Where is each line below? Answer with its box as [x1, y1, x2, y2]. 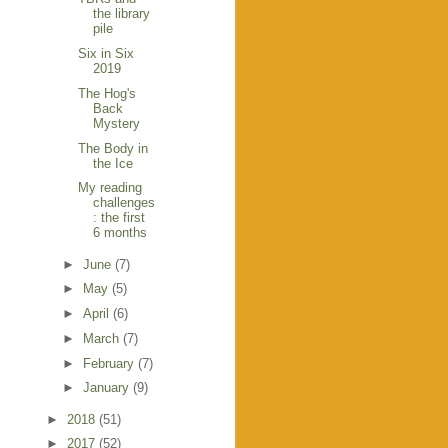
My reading [78, 180, 143, 196]
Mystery [93, 115, 141, 131]
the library [93, 6, 151, 22]
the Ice [93, 155, 134, 171]
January [82, 380, 133, 396]
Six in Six [78, 46, 135, 62]
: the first [93, 210, 146, 226]
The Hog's [78, 85, 137, 101]
